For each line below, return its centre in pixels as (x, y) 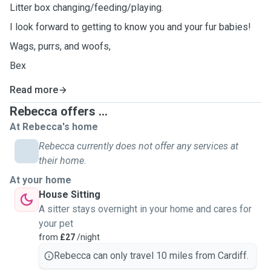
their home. (63, 161)
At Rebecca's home (54, 127)
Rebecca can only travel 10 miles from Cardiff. (151, 256)
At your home (41, 180)
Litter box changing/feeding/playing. (87, 8)
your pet (56, 224)
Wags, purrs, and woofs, (60, 46)
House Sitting (70, 194)
